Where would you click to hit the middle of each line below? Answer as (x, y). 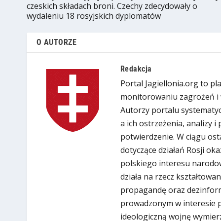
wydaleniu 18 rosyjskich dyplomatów (93, 16)
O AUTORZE (56, 42)
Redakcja (136, 69)
